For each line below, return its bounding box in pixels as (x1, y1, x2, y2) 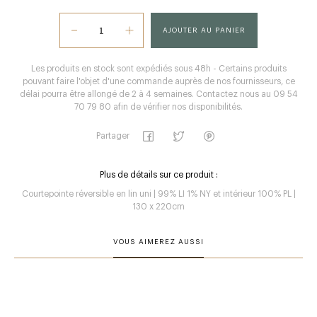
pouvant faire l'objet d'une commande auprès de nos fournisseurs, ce (22, 77, 295, 86)
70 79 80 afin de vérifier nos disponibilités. (74, 103, 243, 111)
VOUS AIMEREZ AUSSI (113, 238, 204, 246)
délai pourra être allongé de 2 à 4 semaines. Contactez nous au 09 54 (19, 90, 298, 98)
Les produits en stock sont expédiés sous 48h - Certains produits (30, 64, 287, 73)
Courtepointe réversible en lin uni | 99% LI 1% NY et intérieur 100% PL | (21, 190, 296, 198)
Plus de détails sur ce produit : (99, 171, 218, 179)
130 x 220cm (132, 202, 185, 211)
